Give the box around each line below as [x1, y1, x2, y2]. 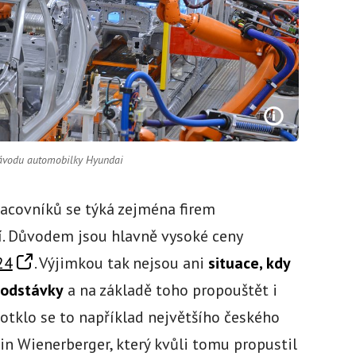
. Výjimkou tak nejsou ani [33, 252, 208, 273]
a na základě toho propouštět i [63, 279, 277, 300]
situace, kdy [207, 252, 290, 273]
